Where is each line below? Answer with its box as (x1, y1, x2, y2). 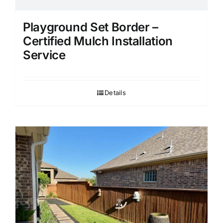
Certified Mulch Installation (23, 34, 173, 49)
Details (104, 89, 126, 97)
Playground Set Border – (23, 20, 158, 35)
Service (23, 48, 66, 63)
